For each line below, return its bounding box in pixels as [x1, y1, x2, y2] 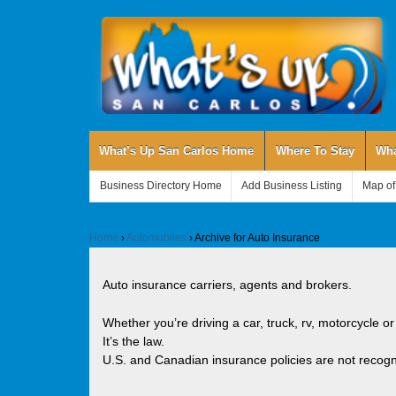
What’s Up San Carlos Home [99, 143, 255, 157]
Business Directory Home [99, 179, 222, 192]
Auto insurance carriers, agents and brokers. [102, 278, 352, 293]
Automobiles [126, 231, 187, 244]
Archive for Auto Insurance [194, 231, 320, 244]
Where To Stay [275, 143, 354, 157]
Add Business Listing [241, 179, 343, 192]
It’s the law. [102, 334, 164, 349]
